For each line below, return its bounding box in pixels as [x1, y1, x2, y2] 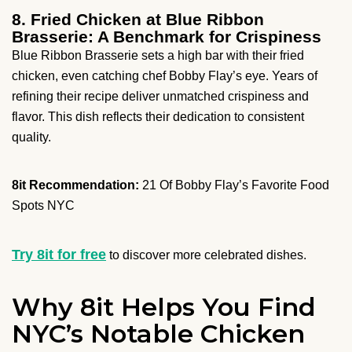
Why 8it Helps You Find [12, 291, 316, 323]
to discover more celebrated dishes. [106, 248, 306, 262]
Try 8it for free [12, 247, 106, 263]
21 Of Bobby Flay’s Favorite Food [139, 178, 329, 192]
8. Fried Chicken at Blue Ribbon [12, 10, 264, 29]
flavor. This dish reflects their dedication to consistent [12, 110, 304, 124]
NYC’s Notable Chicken [12, 318, 305, 350]
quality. [12, 130, 51, 145]
